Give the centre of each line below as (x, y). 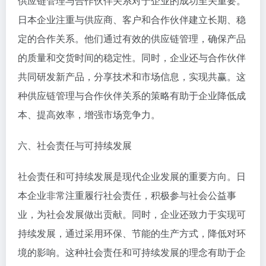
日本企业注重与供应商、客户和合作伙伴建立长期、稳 (132, 20)
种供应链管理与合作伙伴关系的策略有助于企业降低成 (132, 96)
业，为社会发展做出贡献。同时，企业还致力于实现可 (132, 214)
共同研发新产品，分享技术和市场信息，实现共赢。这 (132, 77)
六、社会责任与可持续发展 (75, 145)
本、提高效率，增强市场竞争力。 (89, 115)
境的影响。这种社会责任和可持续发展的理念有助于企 (132, 252)
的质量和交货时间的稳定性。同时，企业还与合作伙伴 (132, 58)
